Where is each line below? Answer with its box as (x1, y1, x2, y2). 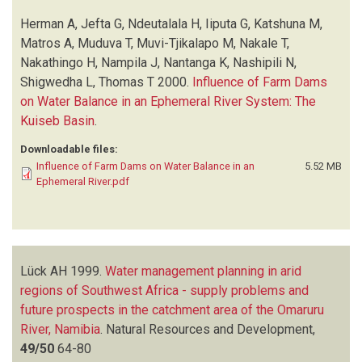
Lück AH (20, 263, 67, 279)
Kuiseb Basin (20, 112, 95, 128)
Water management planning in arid (105, 263, 301, 279)
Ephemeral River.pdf (36, 175, 129, 187)
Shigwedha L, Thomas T (20, 74, 154, 90)
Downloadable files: (20, 142, 118, 155)
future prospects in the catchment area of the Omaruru (20, 301, 324, 318)
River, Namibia (20, 321, 100, 337)
